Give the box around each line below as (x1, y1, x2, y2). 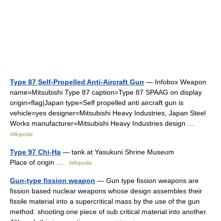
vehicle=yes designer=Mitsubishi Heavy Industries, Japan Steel (10, 109, 206, 117)
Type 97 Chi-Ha (10, 148, 61, 156)
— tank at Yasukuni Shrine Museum (61, 148, 174, 156)
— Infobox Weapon (144, 78, 206, 86)
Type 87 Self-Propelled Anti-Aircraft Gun (10, 78, 144, 86)
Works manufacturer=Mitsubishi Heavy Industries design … (10, 119, 198, 127)
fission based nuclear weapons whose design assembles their (10, 187, 202, 195)
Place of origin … (10, 158, 69, 166)
